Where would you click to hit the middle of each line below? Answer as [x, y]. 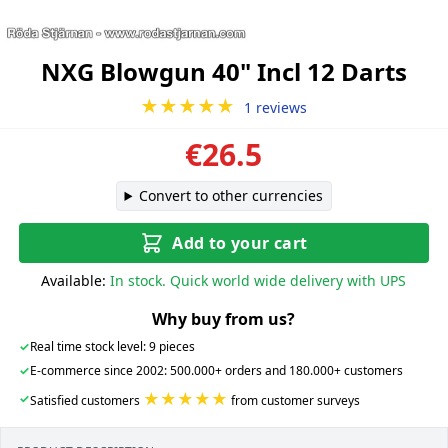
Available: [74, 280]
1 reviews [276, 107]
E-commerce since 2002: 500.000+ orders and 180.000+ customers [216, 370]
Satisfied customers [86, 400]
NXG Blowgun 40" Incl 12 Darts [223, 71]
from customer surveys [293, 400]
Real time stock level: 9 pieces [112, 346]
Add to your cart [240, 242]
